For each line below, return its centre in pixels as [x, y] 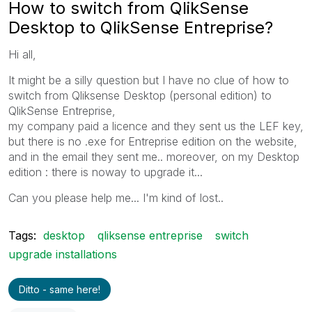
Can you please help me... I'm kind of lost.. [116, 197]
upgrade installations [63, 254]
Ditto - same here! [60, 289]
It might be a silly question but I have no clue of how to [149, 80]
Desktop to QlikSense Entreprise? [141, 27]
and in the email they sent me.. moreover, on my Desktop [154, 156]
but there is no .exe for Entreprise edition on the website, [153, 141]
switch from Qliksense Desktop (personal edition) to [140, 95]
